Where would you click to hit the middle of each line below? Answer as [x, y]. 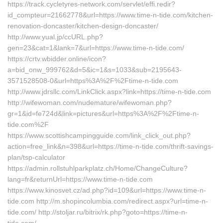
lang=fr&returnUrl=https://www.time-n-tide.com [80, 179]
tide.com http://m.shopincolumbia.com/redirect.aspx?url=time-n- [108, 201]
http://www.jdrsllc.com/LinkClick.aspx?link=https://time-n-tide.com [109, 92]
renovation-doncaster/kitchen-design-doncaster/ [83, 26]
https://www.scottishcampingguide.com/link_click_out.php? [99, 135]
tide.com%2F [28, 124]
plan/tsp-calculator [36, 157]
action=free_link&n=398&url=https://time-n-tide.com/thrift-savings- [111, 146]
